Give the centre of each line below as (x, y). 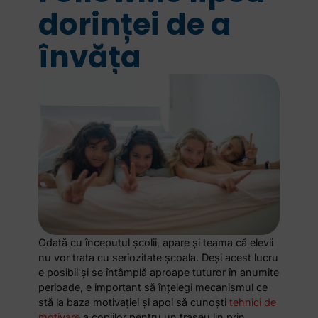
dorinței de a (135, 25)
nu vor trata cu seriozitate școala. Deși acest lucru (159, 258)
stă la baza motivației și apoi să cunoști (134, 302)
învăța (90, 57)
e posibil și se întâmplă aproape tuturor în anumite (159, 273)
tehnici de (253, 302)
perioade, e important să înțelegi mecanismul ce (153, 287)
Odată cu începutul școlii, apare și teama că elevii (156, 243)
